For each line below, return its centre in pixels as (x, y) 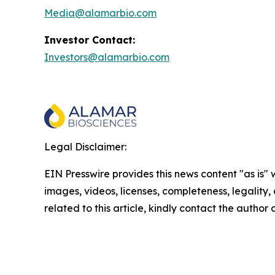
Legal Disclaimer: (85, 147)
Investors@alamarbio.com (107, 57)
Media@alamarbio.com (100, 13)
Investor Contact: (90, 40)
